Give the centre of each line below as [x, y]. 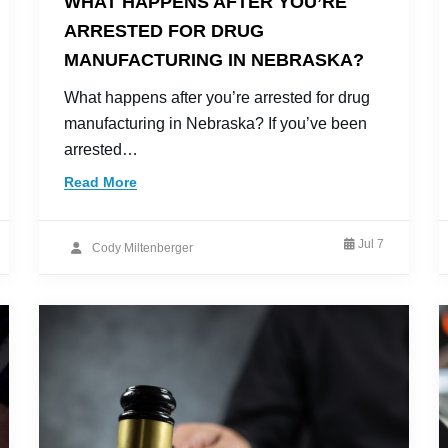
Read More [100, 182]
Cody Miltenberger [142, 247]
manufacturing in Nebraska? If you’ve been [215, 123]
